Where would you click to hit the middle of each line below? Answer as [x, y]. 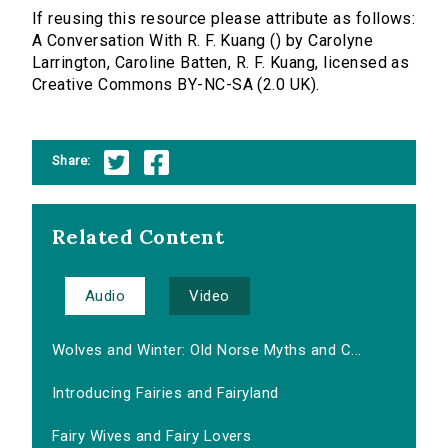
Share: [71, 160]
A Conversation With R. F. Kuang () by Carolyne [203, 41]
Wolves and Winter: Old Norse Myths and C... [207, 350]
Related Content [138, 237]
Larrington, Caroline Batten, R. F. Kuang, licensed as [221, 63]
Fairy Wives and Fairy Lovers [152, 436]
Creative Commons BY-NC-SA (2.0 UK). [176, 85]
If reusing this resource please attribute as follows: [224, 19]
